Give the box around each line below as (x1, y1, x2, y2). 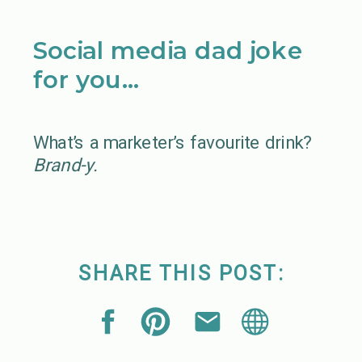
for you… (32, 65, 140, 95)
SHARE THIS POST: (78, 261, 284, 285)
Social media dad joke (32, 36, 302, 65)
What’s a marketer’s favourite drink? (32, 131, 313, 153)
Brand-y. (32, 154, 98, 175)
